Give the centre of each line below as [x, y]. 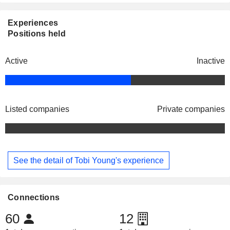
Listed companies [37, 109]
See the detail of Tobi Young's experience [89, 160]
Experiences [33, 23]
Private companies [191, 109]
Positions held [37, 34]
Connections [34, 198]
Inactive [211, 61]
